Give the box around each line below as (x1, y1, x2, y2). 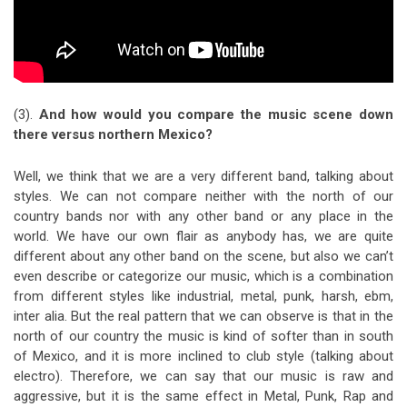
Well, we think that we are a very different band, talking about (14, 168, 393, 185)
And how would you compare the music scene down (38, 106, 394, 124)
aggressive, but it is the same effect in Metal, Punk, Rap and (14, 388, 393, 405)
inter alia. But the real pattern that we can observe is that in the (14, 308, 393, 325)
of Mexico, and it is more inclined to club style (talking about (14, 348, 393, 365)
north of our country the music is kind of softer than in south (14, 328, 393, 345)
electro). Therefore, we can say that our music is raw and (14, 368, 393, 385)
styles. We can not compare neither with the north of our (14, 188, 393, 205)
